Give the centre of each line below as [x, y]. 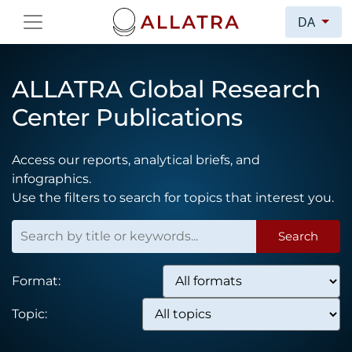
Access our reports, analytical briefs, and [136, 159]
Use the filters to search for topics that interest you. [173, 197]
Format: [36, 280]
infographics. [51, 178]
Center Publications [127, 117]
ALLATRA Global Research [166, 89]
